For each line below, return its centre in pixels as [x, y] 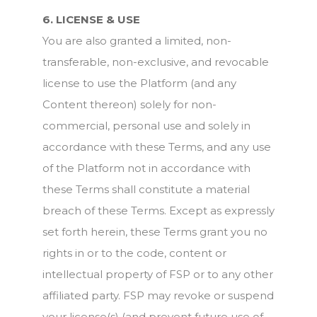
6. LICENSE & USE [91, 19]
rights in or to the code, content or [134, 253]
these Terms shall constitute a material [146, 189]
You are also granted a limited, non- [137, 41]
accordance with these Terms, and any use [157, 147]
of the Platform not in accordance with [146, 168]
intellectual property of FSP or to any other [158, 274]
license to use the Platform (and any [139, 83]
